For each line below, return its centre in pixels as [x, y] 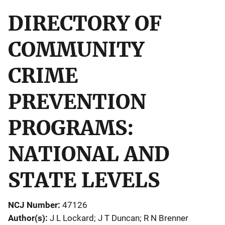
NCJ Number [33, 205]
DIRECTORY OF [85, 23]
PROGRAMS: [71, 128]
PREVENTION [77, 102]
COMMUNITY [76, 49]
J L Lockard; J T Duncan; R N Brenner [119, 218]
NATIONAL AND [89, 154]
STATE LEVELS [84, 180]
